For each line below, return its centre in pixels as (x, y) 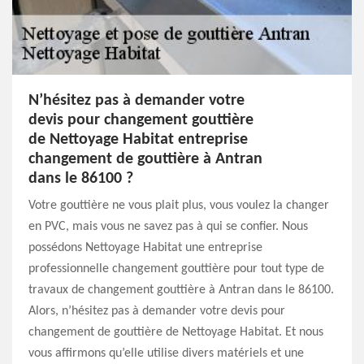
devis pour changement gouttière (141, 120)
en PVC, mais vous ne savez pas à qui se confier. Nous (168, 227)
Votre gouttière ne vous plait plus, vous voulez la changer (179, 206)
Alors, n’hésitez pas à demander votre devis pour (157, 311)
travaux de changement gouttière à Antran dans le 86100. (181, 290)
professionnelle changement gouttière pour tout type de (176, 269)
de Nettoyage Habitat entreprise (138, 140)
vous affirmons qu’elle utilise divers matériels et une (166, 353)
